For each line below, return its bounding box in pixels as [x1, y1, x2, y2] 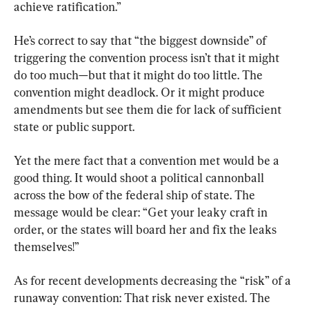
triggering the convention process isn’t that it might [14, 50, 282, 65]
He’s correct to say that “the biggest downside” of [14, 33, 269, 48]
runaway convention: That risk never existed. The [14, 290, 273, 305]
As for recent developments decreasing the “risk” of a [14, 273, 294, 288]
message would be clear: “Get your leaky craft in [14, 205, 270, 219]
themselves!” [14, 239, 79, 254]
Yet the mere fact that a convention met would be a [14, 153, 282, 168]
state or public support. [14, 119, 134, 134]
